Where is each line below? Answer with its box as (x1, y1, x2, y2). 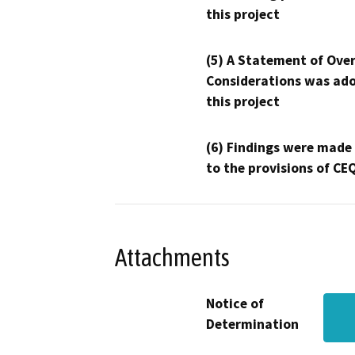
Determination (206, 315, 299, 334)
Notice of (206, 295, 264, 313)
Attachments (115, 242, 230, 272)
